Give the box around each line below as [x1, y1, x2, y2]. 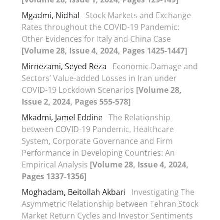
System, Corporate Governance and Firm [22, 135, 173, 146]
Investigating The [132, 186, 194, 197]
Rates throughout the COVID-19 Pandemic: [22, 21, 179, 32]
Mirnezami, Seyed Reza [22, 60, 109, 72]
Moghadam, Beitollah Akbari [22, 186, 126, 197]
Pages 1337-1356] [22, 170, 86, 182]
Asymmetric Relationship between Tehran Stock [22, 198, 198, 209]
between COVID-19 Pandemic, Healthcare [22, 123, 174, 135]
